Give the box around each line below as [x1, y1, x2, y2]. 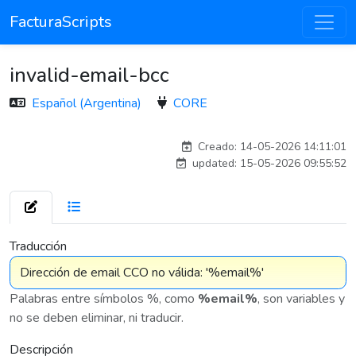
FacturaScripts [10, 11, 112, 33]
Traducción [10, 238, 67, 255]
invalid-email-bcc [10, 61, 169, 89]
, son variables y [257, 290, 345, 308]
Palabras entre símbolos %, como [10, 290, 198, 308]
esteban [300, 117, 341, 130]
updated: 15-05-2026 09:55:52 [189, 156, 346, 171]
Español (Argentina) [32, 95, 145, 112]
